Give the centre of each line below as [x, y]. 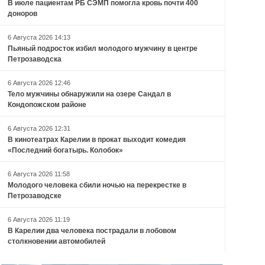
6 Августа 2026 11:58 [38, 174]
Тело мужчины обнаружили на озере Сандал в [89, 94]
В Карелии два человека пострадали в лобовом [92, 231]
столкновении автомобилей [56, 242]
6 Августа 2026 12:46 [39, 83]
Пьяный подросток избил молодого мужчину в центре [102, 49]
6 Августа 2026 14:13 [39, 38]
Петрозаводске [34, 196]
